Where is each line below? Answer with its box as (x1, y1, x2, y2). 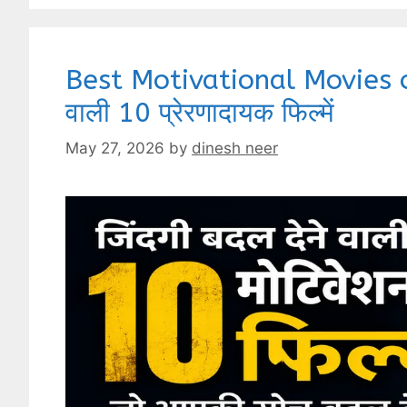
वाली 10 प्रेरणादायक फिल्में (65, 96, 334, 129)
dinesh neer (192, 138, 278, 157)
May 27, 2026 (65, 138, 164, 157)
